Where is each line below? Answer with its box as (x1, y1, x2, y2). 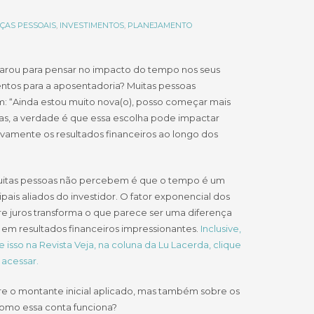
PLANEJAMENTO (127, 20, 192, 30)
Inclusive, (200, 223, 241, 234)
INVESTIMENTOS (59, 20, 124, 30)
